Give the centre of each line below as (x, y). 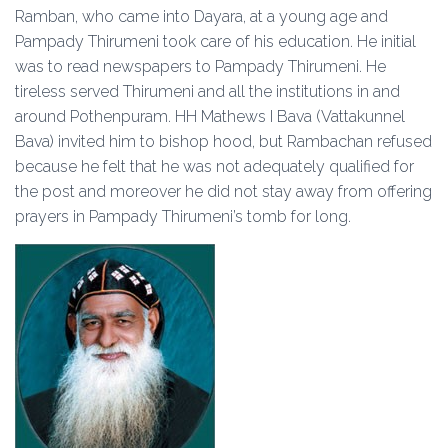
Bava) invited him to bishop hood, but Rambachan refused (223, 141)
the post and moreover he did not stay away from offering (223, 191)
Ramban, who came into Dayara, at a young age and (201, 16)
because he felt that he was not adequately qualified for (214, 166)
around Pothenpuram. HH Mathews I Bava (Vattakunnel (210, 116)
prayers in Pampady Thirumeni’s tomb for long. (183, 216)
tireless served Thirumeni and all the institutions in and (207, 91)
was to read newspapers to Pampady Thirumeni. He (200, 66)
